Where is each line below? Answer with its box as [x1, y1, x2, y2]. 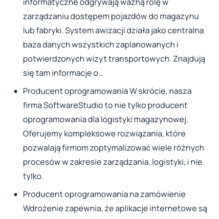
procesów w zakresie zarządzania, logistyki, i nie [22, 156, 202, 167]
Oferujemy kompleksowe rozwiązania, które [22, 128, 186, 139]
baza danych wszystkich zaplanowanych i [22, 39, 178, 50]
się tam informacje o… [22, 67, 103, 78]
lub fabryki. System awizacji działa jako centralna [22, 24, 204, 36]
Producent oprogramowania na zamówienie [22, 189, 186, 200]
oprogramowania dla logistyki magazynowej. [22, 113, 188, 125]
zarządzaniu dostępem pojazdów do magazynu [22, 10, 199, 22]
